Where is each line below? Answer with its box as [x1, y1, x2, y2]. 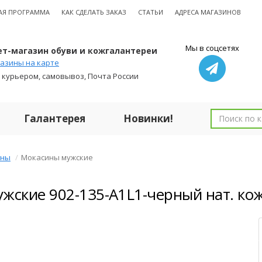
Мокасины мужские [21, 152, 93, 163]
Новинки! [123, 112, 173, 125]
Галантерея [24, 112, 85, 125]
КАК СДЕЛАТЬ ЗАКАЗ [61, 8, 126, 16]
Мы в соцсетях [185, 43, 239, 53]
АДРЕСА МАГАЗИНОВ [175, 8, 241, 16]
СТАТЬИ [138, 8, 163, 16]
